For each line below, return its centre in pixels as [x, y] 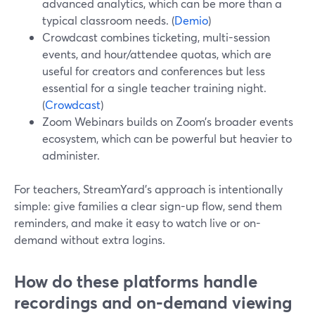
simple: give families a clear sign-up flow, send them [148, 206]
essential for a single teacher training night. [154, 88]
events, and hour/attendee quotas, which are [157, 54]
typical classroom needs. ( [108, 20]
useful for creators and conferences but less [154, 71]
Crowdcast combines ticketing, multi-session [156, 37]
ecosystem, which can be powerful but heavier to [167, 138]
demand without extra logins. [90, 239]
